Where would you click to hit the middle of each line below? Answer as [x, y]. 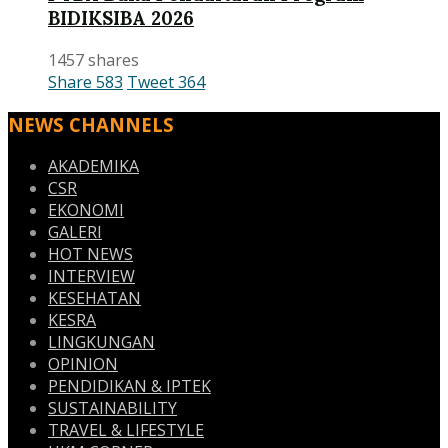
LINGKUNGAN [101, 342]
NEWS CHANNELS [91, 124]
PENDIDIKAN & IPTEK [129, 386]
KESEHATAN [94, 298]
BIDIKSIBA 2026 [121, 18]
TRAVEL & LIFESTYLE [126, 430]
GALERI [75, 232]
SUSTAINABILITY [112, 408]
